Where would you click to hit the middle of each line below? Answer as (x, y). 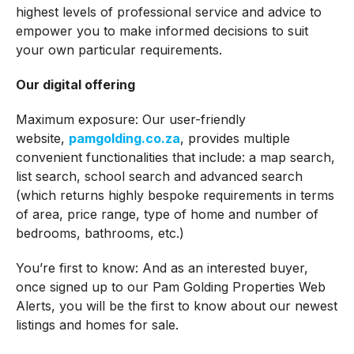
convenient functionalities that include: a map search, (175, 158)
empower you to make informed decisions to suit (162, 31)
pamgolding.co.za (124, 139)
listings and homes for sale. (97, 325)
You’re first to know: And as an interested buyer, (162, 268)
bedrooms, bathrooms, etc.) (100, 233)
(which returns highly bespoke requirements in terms (175, 196)
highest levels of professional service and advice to (168, 12)
